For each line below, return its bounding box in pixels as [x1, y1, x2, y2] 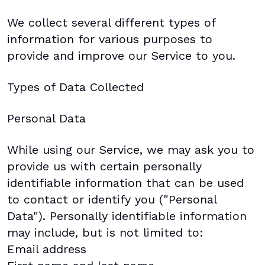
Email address [7, 242, 86, 257]
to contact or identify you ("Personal [7, 192, 216, 207]
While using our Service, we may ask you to [7, 143, 254, 157]
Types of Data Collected [7, 80, 144, 95]
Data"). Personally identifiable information [7, 209, 247, 224]
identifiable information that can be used [7, 176, 244, 190]
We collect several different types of [7, 15, 215, 30]
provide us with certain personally [7, 159, 202, 174]
